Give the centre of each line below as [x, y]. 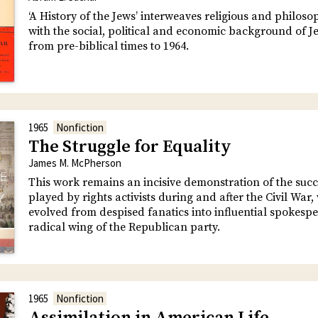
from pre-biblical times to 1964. [109, 46]
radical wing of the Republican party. [124, 227]
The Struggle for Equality [130, 147]
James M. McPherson [75, 163]
